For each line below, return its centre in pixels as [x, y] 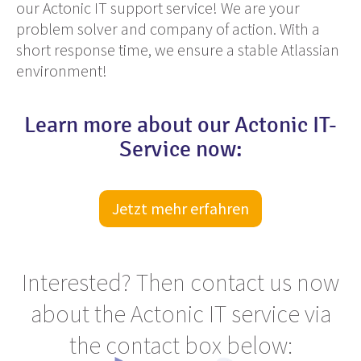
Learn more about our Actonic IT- [180, 126]
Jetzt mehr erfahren [180, 209]
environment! [62, 71]
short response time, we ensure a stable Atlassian [178, 50]
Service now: [180, 150]
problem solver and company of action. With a [168, 29]
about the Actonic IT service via [180, 314]
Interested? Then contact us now [180, 282]
